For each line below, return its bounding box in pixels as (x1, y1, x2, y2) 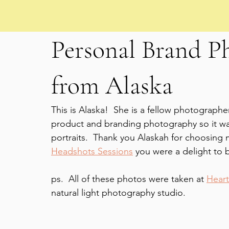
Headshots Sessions (51, 146, 133, 157)
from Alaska (51, 70, 173, 101)
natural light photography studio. (51, 187, 186, 198)
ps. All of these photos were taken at (51, 173, 207, 185)
